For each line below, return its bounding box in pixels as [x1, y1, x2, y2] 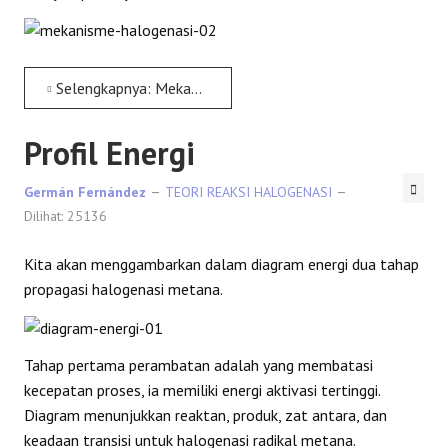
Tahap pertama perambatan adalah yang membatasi [24, 354, 373, 375]
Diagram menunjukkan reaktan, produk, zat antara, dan [24, 404, 387, 425]
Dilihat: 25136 [24, 207, 107, 225]
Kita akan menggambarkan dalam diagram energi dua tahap [24, 254, 419, 274]
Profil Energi [24, 132, 195, 174]
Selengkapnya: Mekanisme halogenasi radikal [52, 78, 191, 98]
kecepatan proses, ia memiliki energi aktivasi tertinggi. [24, 379, 380, 400]
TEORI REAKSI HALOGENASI [165, 183, 332, 201]
